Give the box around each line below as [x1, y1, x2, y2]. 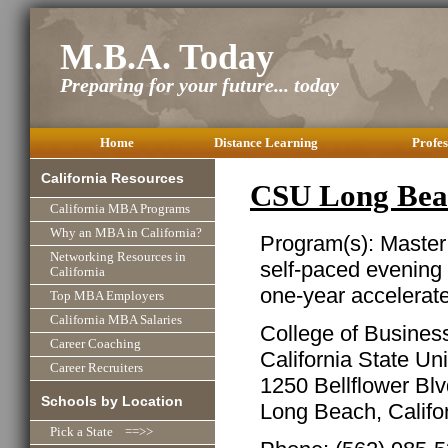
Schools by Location [41, 392, 184, 409]
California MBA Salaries [50, 313, 182, 328]
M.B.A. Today [60, 37, 274, 78]
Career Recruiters [50, 361, 143, 376]
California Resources [41, 170, 185, 187]
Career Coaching [50, 337, 141, 352]
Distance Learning [213, 135, 318, 150]
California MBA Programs [50, 202, 190, 217]
